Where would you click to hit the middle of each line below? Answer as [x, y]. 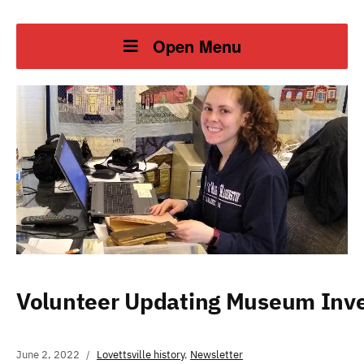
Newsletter [217, 354]
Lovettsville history [141, 354]
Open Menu [197, 45]
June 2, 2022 [48, 354]
